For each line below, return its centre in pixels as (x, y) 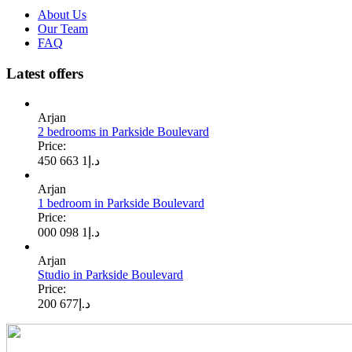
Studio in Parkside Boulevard (110, 275)
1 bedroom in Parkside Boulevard (121, 203)
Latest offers (45, 73)
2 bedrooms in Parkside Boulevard (123, 132)
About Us (62, 14)
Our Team (63, 28)
